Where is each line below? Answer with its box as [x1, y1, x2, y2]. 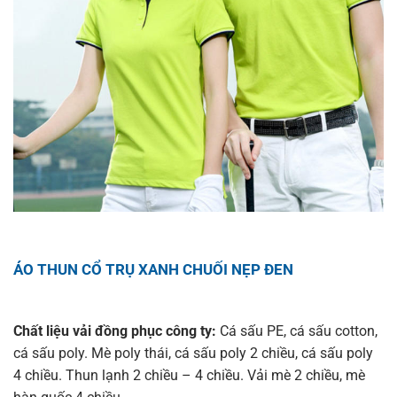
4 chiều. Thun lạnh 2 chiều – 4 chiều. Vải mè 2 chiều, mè [12, 366, 365, 384]
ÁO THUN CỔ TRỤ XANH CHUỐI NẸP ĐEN [12, 260, 293, 278]
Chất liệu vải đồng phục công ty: [12, 322, 216, 339]
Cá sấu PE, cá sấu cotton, [215, 322, 378, 339]
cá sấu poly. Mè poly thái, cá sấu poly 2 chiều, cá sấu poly [12, 344, 373, 362]
